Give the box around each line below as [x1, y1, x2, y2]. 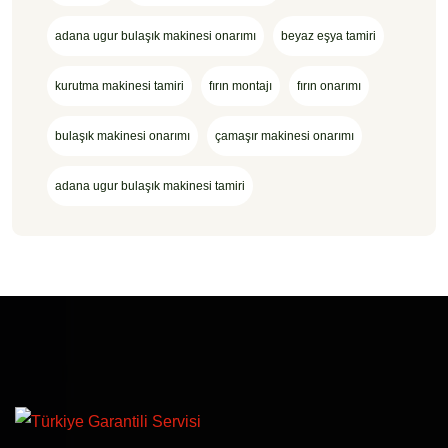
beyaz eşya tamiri [281, 28, 376, 43]
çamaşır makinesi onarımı [215, 128, 354, 143]
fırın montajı [209, 78, 272, 93]
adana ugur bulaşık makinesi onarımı [55, 28, 256, 43]
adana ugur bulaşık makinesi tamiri [55, 178, 245, 193]
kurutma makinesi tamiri [55, 78, 184, 93]
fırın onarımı [297, 78, 361, 93]
